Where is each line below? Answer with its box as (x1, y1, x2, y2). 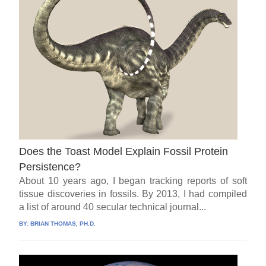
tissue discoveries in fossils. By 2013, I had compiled (19, 188, 247, 199)
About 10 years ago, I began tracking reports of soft (19, 175, 247, 186)
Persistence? (19, 160, 81, 173)
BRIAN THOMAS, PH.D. (30, 220, 96, 227)
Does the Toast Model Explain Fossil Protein (19, 145, 229, 157)
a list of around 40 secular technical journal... (19, 201, 207, 212)
